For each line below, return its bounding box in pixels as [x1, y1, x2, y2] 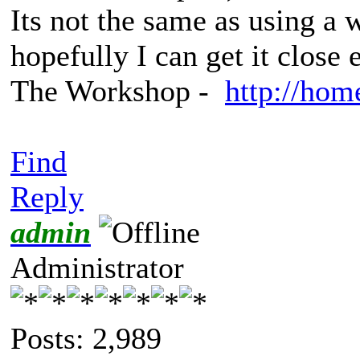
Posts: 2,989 [10, 321, 162, 355]
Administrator [10, 250, 184, 284]
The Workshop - [10, 73, 225, 108]
